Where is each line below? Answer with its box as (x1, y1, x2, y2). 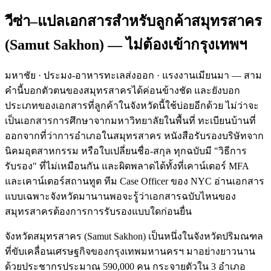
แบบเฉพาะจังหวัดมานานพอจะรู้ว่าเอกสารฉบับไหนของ (5, 191, 236, 202)
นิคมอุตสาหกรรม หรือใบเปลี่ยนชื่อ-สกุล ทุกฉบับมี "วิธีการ (5, 146, 247, 157)
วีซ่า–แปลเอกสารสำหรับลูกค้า (5, 13, 191, 29)
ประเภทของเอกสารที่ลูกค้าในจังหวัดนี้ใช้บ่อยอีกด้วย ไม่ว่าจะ (5, 100, 259, 111)
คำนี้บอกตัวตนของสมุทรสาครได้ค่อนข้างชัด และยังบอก (5, 85, 240, 96)
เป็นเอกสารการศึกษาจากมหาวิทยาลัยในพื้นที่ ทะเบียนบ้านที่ (5, 116, 256, 126)
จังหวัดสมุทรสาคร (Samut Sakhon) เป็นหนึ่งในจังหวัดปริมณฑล (5, 231, 263, 242)
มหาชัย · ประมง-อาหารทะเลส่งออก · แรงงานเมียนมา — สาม (5, 70, 262, 81)
